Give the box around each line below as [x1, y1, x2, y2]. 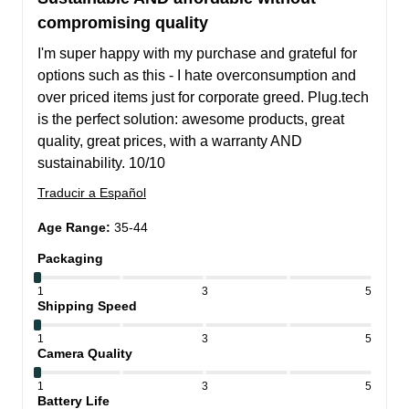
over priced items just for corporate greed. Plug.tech [37, 89, 369, 105]
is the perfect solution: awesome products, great [37, 110, 344, 127]
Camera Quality [37, 345, 132, 361]
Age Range [37, 219, 106, 235]
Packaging [37, 250, 103, 266]
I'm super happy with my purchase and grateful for [37, 45, 357, 61]
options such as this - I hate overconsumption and [37, 67, 356, 83]
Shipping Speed [37, 298, 137, 313]
